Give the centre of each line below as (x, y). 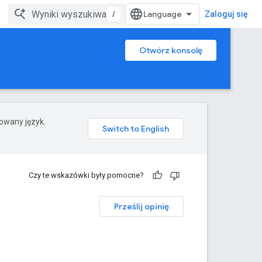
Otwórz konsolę (171, 50)
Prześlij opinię (142, 206)
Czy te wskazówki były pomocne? (86, 175)
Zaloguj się (226, 14)
